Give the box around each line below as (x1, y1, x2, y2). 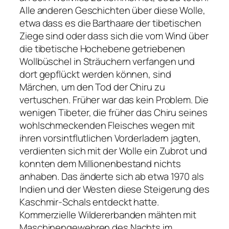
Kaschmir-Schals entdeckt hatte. (19, 195, 159, 209)
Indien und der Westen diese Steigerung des (19, 182, 210, 196)
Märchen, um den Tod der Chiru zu (19, 80, 165, 94)
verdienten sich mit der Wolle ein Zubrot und (19, 144, 207, 157)
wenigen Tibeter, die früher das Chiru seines (19, 105, 208, 119)
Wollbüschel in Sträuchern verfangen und (19, 54, 195, 68)
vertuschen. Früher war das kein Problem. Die (19, 93, 209, 106)
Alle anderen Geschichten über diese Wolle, (19, 3, 205, 17)
